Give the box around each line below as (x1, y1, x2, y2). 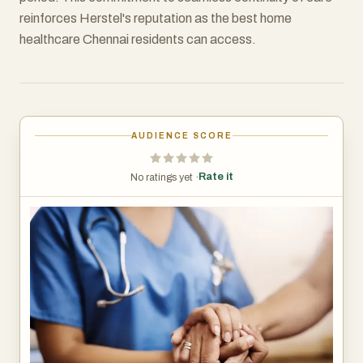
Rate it (198, 171, 233, 182)
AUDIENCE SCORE (130, 131, 233, 140)
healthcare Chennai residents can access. (19, 32, 256, 46)
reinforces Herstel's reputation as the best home (19, 11, 292, 25)
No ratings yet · (130, 171, 199, 183)
